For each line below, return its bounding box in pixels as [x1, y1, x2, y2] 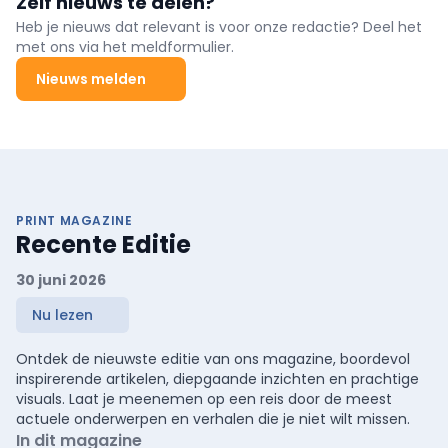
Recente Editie [16, 228, 191, 262]
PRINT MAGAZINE [16, 212, 133, 230]
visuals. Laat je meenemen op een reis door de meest [16, 389, 392, 410]
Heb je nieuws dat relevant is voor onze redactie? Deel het [16, 17, 422, 38]
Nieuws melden [36, 69, 146, 90]
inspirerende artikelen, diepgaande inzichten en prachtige [16, 369, 419, 390]
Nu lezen [32, 305, 93, 326]
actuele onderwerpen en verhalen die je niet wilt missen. [16, 409, 410, 430]
